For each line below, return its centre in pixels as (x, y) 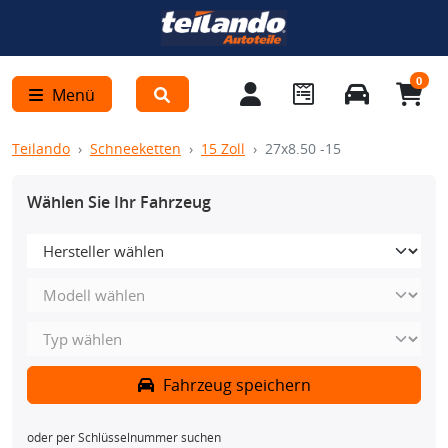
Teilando (41, 148)
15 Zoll (223, 148)
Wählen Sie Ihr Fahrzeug (119, 202)
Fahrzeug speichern (234, 385)
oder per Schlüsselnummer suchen (124, 437)
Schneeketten (135, 148)
